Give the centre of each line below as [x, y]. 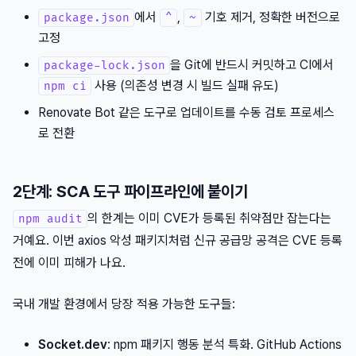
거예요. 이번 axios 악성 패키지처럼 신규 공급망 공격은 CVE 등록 [178, 241]
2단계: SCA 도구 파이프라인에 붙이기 [130, 192]
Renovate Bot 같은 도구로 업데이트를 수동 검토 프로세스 [186, 113]
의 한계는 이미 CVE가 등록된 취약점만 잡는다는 [210, 219]
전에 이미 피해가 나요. [69, 263]
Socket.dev [73, 345]
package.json [86, 18]
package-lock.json [104, 66]
